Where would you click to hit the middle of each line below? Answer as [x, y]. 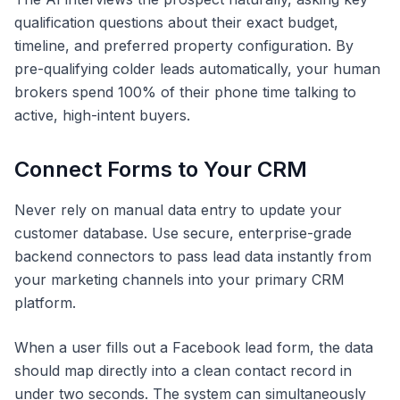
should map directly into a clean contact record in [183, 370]
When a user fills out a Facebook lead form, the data [194, 347]
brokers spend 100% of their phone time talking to [185, 92]
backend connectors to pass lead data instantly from [193, 256]
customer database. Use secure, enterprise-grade [183, 233]
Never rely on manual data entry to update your [178, 209]
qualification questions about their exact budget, [176, 22]
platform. [45, 302]
